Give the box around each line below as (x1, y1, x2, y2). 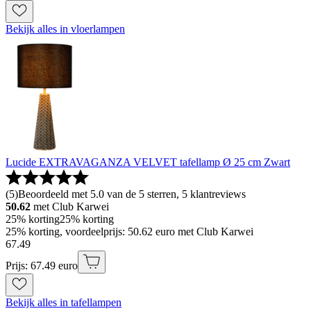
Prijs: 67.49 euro (6, 260, 78, 272)
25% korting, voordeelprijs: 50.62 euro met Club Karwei (6, 226, 253, 238)
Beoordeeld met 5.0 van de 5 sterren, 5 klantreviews (18, 188, 246, 201)
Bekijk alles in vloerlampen (6, 23, 125, 35)
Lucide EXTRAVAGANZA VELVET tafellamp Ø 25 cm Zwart (6, 156, 290, 169)
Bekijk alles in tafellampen (6, 296, 121, 309)
